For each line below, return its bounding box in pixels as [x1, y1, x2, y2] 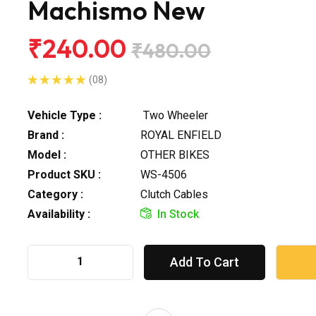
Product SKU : [28, 167, 101, 181]
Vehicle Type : [28, 108, 102, 122]
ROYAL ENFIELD [140, 128, 221, 142]
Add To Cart [170, 254, 239, 269]
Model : [28, 147, 66, 162]
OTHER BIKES [140, 147, 209, 162]
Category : [28, 187, 83, 201]
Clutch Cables [140, 187, 208, 201]
